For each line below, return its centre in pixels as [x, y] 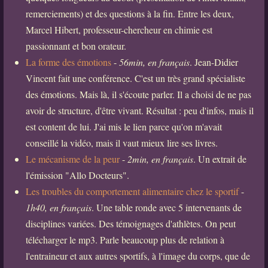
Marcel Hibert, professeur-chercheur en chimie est [119, 29]
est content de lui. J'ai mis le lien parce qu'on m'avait [124, 126]
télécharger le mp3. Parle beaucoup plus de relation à [125, 239]
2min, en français [160, 159]
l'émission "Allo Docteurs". [77, 175]
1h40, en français [58, 207]
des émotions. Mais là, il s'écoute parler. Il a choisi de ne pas [138, 94]
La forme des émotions [68, 62]
